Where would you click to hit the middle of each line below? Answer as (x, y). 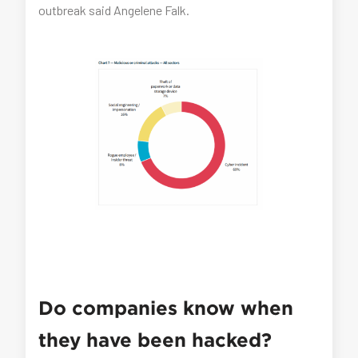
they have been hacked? (155, 340)
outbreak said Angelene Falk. (114, 10)
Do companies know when (166, 308)
